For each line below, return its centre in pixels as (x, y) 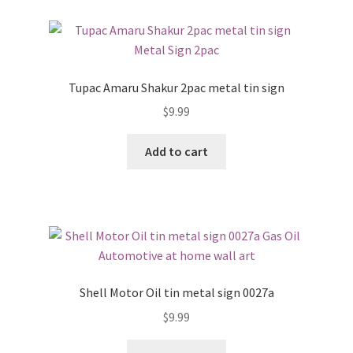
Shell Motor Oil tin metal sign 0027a (176, 293)
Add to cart (176, 152)
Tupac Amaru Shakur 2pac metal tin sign (176, 87)
